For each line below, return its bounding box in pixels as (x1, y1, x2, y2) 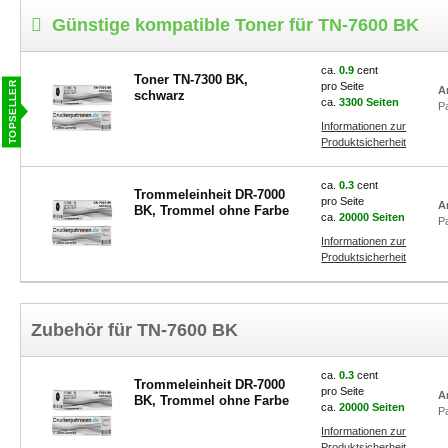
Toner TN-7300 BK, (133, 72, 248, 87)
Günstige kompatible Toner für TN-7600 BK (52, 15, 419, 35)
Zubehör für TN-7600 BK (31, 320, 238, 340)
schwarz (133, 88, 185, 103)
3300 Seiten (339, 96, 400, 108)
